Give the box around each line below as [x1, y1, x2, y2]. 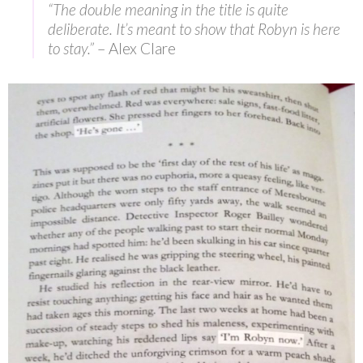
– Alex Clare [94, 39, 176, 58]
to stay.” [48, 39, 94, 58]
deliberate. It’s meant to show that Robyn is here [48, 19, 340, 38]
